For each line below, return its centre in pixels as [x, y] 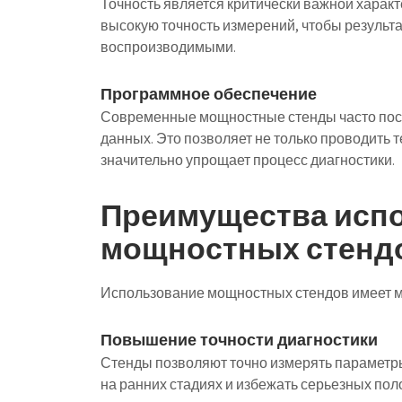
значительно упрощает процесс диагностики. [248, 160]
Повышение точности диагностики [239, 340]
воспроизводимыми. [168, 47]
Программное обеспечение [209, 94]
